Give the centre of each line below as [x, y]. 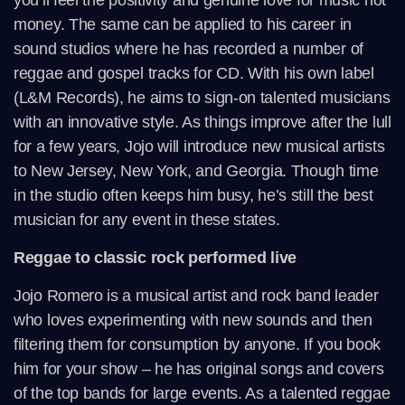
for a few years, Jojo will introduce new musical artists [199, 147]
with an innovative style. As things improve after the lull [202, 122]
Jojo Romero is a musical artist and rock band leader [196, 296]
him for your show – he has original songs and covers [199, 369]
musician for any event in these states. [147, 220]
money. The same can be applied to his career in [183, 25]
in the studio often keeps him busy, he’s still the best [193, 196]
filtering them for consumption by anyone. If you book [198, 345]
